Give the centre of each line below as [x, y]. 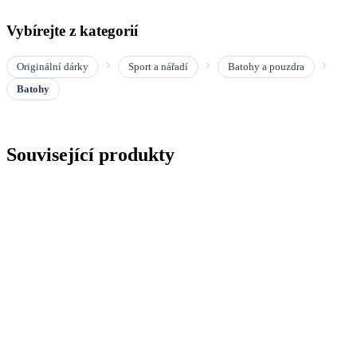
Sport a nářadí [158, 66]
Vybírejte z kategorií [72, 30]
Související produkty [90, 154]
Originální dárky [53, 66]
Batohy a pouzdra [266, 66]
